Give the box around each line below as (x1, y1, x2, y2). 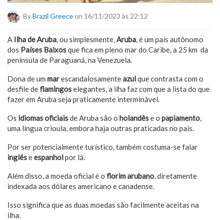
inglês (7, 152, 27, 162)
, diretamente (154, 171, 197, 180)
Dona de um (7, 74, 47, 83)
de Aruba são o (68, 113, 119, 122)
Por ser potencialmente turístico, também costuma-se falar (7, 142, 198, 151)
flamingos (40, 84, 72, 93)
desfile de (7, 84, 40, 93)
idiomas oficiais (18, 113, 68, 122)
